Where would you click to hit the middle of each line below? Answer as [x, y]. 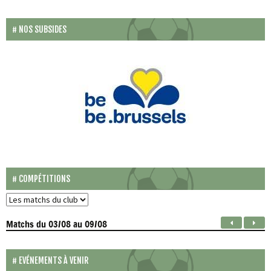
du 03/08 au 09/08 [72, 224]
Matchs [21, 224]
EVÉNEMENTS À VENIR [54, 260]
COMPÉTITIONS [44, 179]
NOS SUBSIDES [43, 29]
